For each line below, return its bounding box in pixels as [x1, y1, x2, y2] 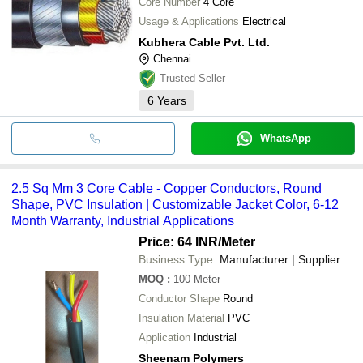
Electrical [242, 15, 286, 28]
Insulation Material [139, 311, 224, 324]
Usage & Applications [139, 15, 239, 28]
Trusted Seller [160, 71, 225, 84]
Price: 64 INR [139, 234, 218, 249]
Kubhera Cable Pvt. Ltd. [139, 35, 270, 49]
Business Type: [139, 252, 216, 266]
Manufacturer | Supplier [220, 252, 340, 266]
